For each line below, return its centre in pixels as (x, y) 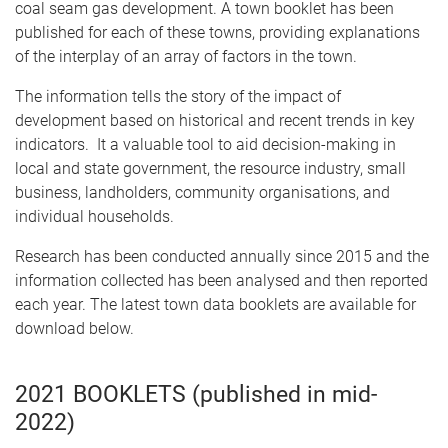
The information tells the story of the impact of (178, 96)
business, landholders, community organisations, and (202, 192)
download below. (74, 328)
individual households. (94, 216)
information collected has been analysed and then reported (221, 280)
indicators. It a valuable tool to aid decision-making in (205, 144)
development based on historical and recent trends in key (215, 120)
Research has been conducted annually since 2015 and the (222, 256)
